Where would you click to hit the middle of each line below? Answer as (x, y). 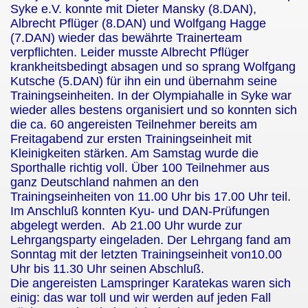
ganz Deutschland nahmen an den (104, 182)
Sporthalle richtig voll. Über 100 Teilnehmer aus (140, 168)
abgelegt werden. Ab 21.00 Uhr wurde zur (126, 225)
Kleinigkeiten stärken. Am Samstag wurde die (134, 153)
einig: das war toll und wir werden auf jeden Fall (141, 298)
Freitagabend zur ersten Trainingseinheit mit (131, 139)
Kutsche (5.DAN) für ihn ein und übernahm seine (144, 81)
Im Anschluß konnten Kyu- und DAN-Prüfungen (140, 211)
